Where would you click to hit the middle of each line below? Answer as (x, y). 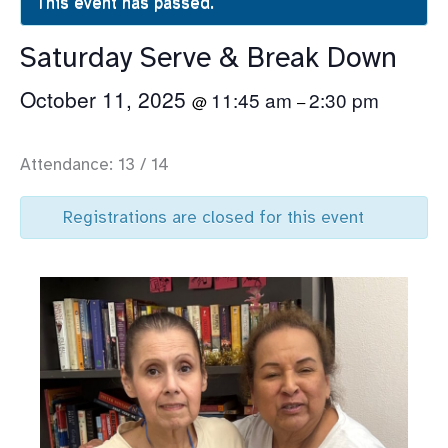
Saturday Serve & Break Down (208, 57)
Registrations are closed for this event (213, 217)
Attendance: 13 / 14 (94, 164)
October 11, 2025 (106, 98)
